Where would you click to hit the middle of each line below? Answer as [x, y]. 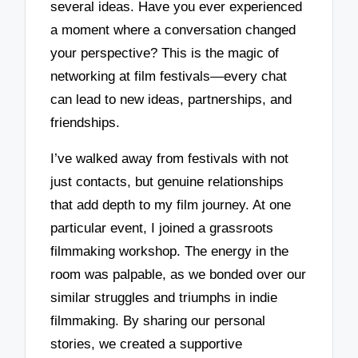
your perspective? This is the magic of [165, 54]
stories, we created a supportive [147, 344]
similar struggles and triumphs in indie [164, 297]
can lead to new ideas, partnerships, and [171, 100]
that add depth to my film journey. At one [171, 205]
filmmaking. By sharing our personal [158, 320]
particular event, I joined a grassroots [162, 228]
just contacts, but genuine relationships [167, 181]
